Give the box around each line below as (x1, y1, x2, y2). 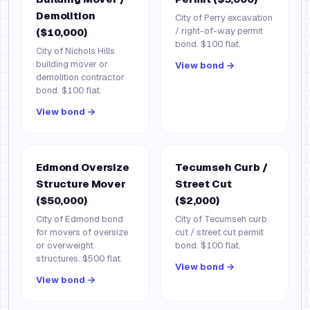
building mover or (36, 58, 108, 70)
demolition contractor (36, 71, 125, 83)
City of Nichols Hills (36, 45, 115, 57)
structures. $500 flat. (36, 253, 122, 264)
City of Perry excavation (175, 12, 273, 24)
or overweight (36, 239, 93, 251)
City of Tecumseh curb (175, 213, 267, 225)
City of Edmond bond (36, 213, 123, 225)
